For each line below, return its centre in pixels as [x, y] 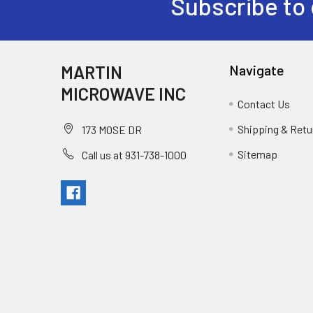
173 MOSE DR [112, 129]
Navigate [257, 70]
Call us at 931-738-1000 [134, 154]
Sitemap [258, 154]
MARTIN [92, 72]
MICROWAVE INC [123, 93]
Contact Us [264, 103]
